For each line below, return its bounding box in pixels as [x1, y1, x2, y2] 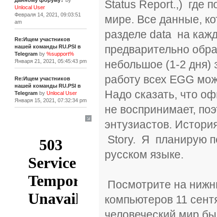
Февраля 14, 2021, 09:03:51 [14, 12, 81, 17]
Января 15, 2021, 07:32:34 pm [14, 97, 87, 103]
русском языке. [105, 148, 186, 161]
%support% [46, 51, 74, 57]
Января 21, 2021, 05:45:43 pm [14, 58, 87, 64]
